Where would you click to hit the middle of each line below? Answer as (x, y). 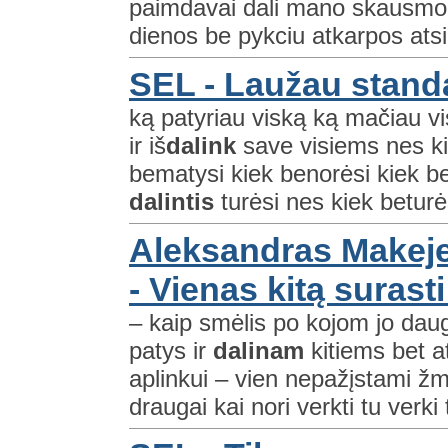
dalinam (258, 350)
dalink (201, 145)
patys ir (171, 350)
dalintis (171, 201)
